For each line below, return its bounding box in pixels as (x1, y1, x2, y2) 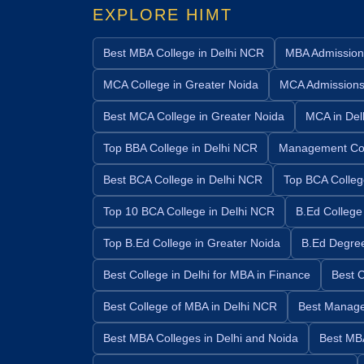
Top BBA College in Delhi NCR (103, 141, 258, 154)
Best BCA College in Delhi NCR (103, 172, 262, 186)
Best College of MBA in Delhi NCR (103, 299, 277, 313)
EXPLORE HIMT (93, 5, 232, 24)
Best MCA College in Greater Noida (103, 109, 284, 123)
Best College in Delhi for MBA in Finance (103, 267, 310, 281)
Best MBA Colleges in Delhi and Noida (103, 331, 298, 344)
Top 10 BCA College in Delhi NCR (103, 204, 275, 218)
